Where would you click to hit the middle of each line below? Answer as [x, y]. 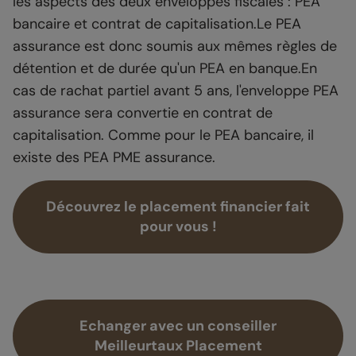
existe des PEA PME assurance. [114, 158]
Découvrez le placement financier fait [178, 207]
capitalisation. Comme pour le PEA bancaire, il [163, 135]
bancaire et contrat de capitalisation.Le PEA [157, 24]
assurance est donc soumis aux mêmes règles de [175, 46]
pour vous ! [178, 227]
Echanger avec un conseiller [178, 326]
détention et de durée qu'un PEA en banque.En [165, 69]
